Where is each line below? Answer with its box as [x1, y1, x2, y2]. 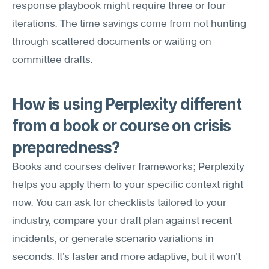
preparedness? [12, 138, 119, 157]
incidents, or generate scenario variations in [12, 234, 214, 244]
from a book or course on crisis [12, 116, 231, 135]
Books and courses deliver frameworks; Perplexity [12, 162, 244, 172]
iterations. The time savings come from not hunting [12, 19, 246, 29]
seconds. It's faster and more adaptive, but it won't [12, 252, 241, 262]
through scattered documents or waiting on [12, 37, 211, 47]
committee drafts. [12, 55, 93, 65]
